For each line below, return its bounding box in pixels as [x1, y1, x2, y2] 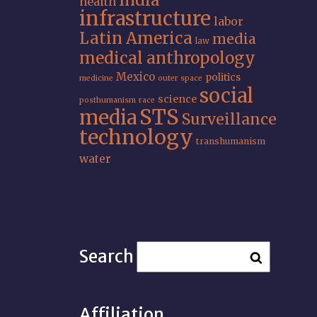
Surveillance [182, 110, 277, 129]
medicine [79, 74, 113, 83]
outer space [158, 74, 202, 83]
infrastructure [79, 6, 211, 30]
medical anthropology [79, 48, 255, 68]
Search [79, 246, 134, 267]
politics [205, 71, 241, 83]
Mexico [116, 70, 155, 83]
